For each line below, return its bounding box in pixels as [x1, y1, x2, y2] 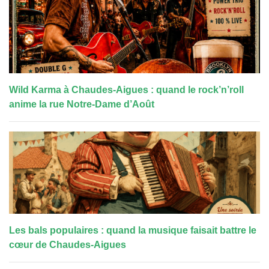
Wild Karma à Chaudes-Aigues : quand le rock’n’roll [9, 84, 244, 95]
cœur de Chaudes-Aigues [9, 239, 126, 250]
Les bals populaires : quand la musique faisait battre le [9, 225, 256, 235]
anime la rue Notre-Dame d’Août [9, 98, 154, 109]
